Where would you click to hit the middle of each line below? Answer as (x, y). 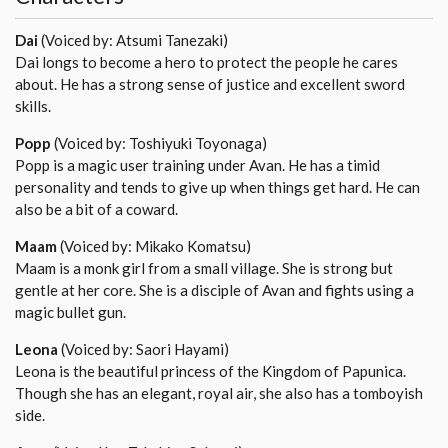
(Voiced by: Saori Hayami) (143, 349)
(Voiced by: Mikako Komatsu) (154, 246)
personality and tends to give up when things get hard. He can (217, 187)
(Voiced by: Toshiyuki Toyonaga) (159, 143)
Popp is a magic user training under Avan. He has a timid (197, 165)
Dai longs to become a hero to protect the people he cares (206, 62)
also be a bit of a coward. (96, 209)
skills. (33, 106)
